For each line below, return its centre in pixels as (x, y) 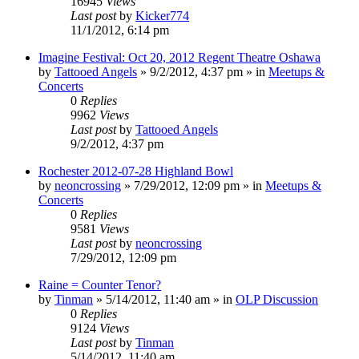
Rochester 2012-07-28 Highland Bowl (136, 171)
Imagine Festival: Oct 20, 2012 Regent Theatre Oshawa (179, 57)
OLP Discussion (277, 299)
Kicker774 (162, 15)
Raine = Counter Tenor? (100, 284)
